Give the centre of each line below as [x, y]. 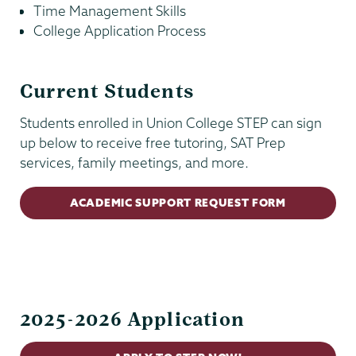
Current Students [107, 91]
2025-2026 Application [132, 320]
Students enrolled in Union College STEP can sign [171, 123]
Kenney [43, 279]
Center [41, 299]
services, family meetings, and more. [134, 163]
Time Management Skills [110, 10]
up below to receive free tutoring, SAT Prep [153, 143]
